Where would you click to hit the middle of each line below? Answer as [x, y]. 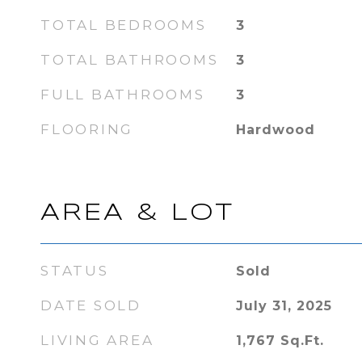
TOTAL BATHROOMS [130, 60]
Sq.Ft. [302, 341]
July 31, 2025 [284, 306]
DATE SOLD [91, 305]
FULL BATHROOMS [123, 95]
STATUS [75, 271]
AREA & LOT [137, 213]
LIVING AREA [97, 340]
